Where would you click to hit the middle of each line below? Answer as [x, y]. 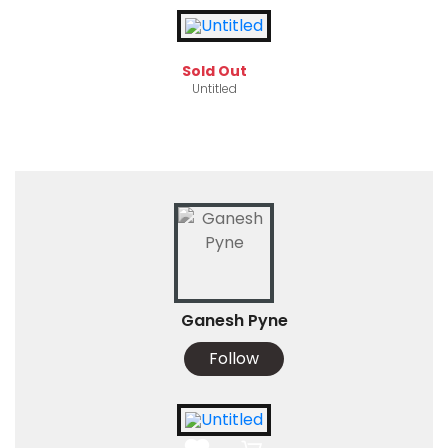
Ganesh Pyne [234, 321]
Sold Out [214, 71]
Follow [234, 359]
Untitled [214, 89]
